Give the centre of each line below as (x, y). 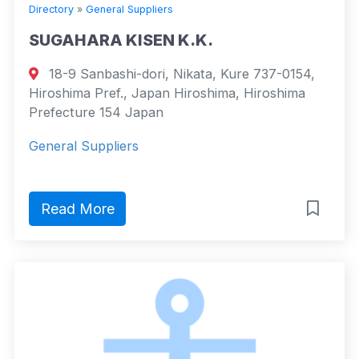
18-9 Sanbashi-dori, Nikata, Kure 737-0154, (180, 74)
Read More (77, 209)
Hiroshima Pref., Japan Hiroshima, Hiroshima (167, 93)
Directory (51, 10)
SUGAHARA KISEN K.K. (121, 40)
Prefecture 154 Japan (96, 113)
